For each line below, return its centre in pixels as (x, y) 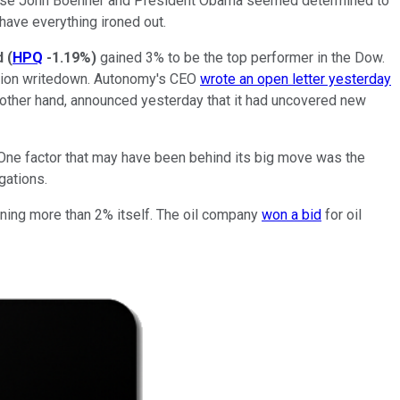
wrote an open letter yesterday (296, 79)
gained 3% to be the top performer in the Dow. (241, 57)
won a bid (292, 214)
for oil (342, 214)
